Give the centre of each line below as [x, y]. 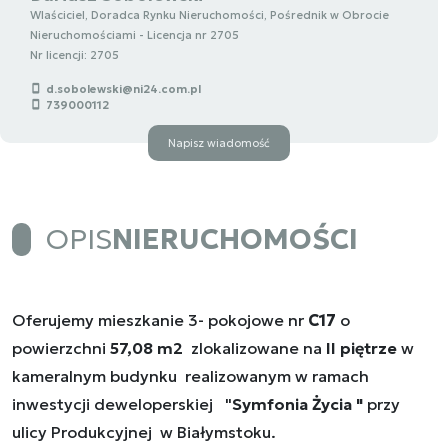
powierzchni [61, 348]
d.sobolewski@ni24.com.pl [123, 89]
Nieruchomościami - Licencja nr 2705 [134, 35]
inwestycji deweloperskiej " [122, 404]
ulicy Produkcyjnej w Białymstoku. [144, 432]
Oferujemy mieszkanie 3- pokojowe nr [160, 320]
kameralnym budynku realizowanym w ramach [190, 376]
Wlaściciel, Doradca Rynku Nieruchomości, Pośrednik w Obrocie [209, 15]
